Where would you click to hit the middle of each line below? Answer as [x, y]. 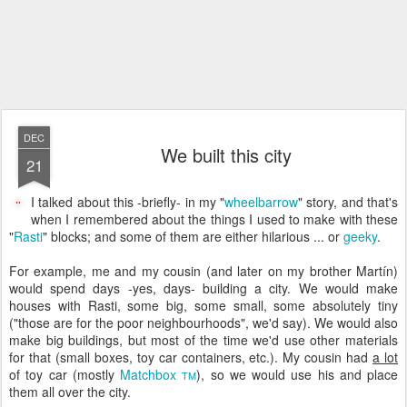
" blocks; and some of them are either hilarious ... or [193, 236]
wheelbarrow [262, 202]
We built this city [226, 155]
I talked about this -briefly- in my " [128, 202]
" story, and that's [348, 202]
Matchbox [151, 374]
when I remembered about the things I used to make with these [214, 219]
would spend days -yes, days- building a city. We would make [203, 288]
